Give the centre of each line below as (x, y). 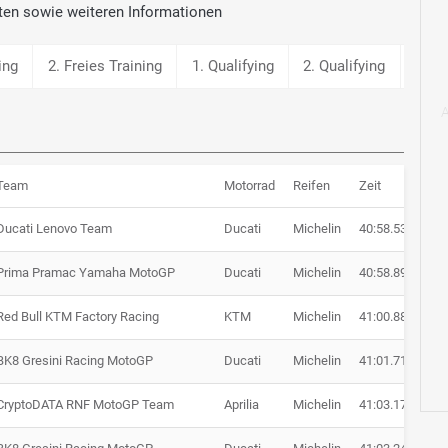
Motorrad (249, 186)
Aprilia (241, 405)
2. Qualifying (344, 65)
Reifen (311, 186)
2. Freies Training (104, 65)
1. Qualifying (232, 65)
